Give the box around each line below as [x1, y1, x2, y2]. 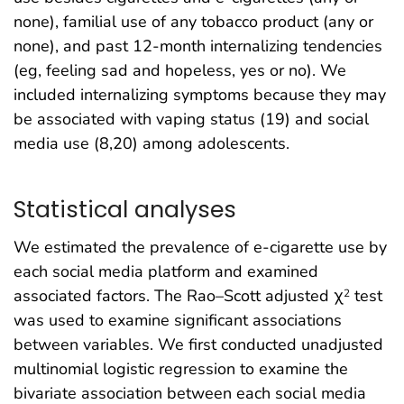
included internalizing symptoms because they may [14, 84, 386, 106]
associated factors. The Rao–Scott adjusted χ [14, 285, 344, 308]
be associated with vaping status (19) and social [14, 108, 369, 131]
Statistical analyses [14, 192, 236, 225]
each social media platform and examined [14, 261, 318, 283]
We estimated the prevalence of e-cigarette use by [14, 236, 387, 259]
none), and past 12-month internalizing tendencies [14, 35, 382, 58]
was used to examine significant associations [14, 309, 342, 332]
